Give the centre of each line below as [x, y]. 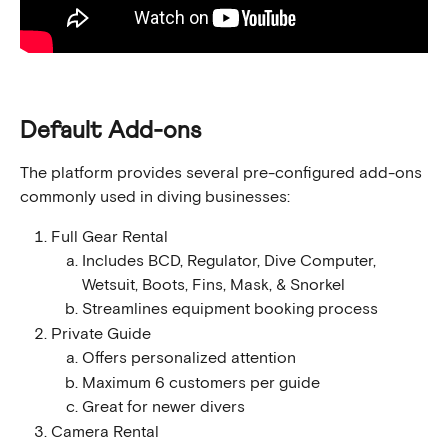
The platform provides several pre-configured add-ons [223, 172]
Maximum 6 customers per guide [201, 382]
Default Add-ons [110, 130]
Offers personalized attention [189, 358]
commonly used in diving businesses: [155, 196]
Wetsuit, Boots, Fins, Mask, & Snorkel [213, 285]
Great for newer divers [163, 407]
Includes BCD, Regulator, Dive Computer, [231, 261]
